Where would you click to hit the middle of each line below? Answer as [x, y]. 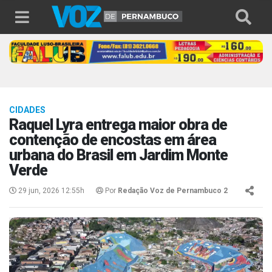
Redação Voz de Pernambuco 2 [173, 191]
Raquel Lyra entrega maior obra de [118, 125]
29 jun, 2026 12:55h [50, 191]
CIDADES [27, 110]
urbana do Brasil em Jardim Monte [118, 155]
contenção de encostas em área [113, 140]
